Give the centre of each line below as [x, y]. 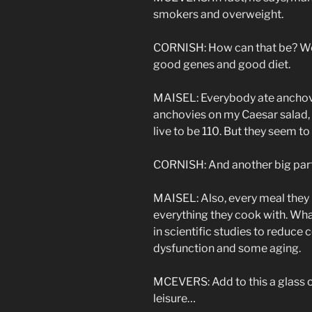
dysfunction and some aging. [227, 249]
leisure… [174, 299]
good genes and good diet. [222, 65]
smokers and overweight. [218, 15]
